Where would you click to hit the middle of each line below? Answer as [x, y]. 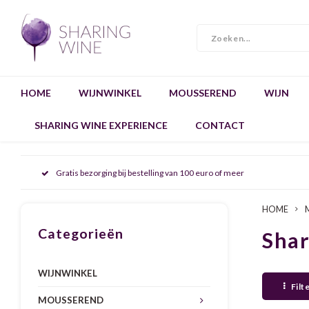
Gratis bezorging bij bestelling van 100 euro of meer [150, 172]
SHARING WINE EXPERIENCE [101, 125]
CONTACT [220, 125]
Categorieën [81, 233]
